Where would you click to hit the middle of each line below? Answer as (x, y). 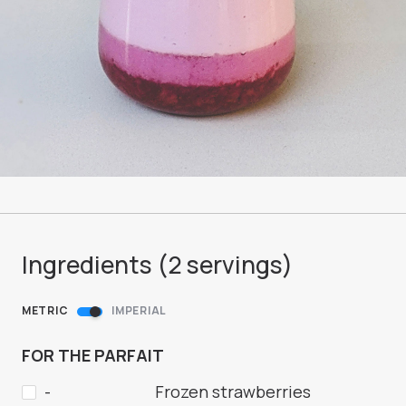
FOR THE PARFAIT (93, 356)
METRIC (45, 311)
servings (232, 265)
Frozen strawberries (233, 392)
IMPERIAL (140, 311)
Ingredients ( (95, 265)
